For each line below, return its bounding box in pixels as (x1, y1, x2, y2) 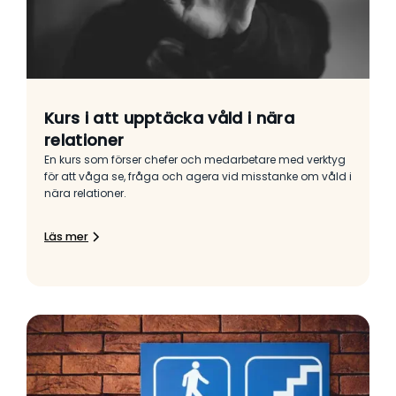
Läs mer (44, 229, 88, 245)
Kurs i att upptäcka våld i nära (44, 107, 294, 130)
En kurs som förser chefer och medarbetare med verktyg (44, 152, 346, 168)
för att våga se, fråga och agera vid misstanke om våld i (44, 169, 352, 185)
